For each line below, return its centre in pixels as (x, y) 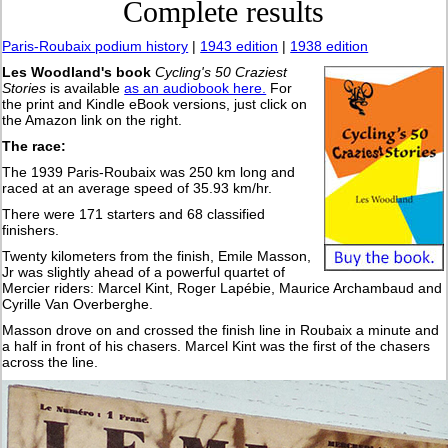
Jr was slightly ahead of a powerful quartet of (144, 272)
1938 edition (329, 46)
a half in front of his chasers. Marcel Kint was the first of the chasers (216, 346)
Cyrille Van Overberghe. (78, 304)
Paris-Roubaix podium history (95, 46)
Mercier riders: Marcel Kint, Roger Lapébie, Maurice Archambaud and (222, 288)
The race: (34, 146)
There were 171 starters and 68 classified (134, 214)
